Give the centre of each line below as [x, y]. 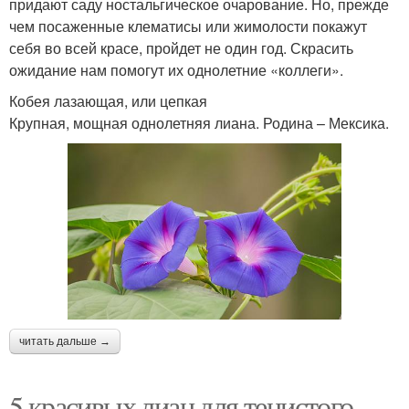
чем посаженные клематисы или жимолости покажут [188, 26]
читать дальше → [65, 342]
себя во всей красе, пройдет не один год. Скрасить [181, 48]
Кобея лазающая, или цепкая [108, 101]
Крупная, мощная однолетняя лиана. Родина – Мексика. [199, 123]
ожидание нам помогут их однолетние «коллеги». [176, 70]
